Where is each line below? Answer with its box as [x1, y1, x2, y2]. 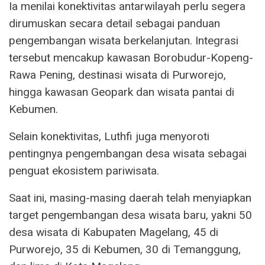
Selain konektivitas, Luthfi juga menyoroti [9, 129, 209, 143]
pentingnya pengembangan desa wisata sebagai [9, 146, 247, 160]
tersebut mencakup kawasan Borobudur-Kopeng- [9, 50, 253, 64]
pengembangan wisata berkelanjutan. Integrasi [9, 33, 238, 47]
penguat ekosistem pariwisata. [9, 163, 159, 177]
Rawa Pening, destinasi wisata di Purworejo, [9, 67, 226, 82]
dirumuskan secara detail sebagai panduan [9, 16, 220, 30]
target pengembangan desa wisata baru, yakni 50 [9, 208, 252, 222]
